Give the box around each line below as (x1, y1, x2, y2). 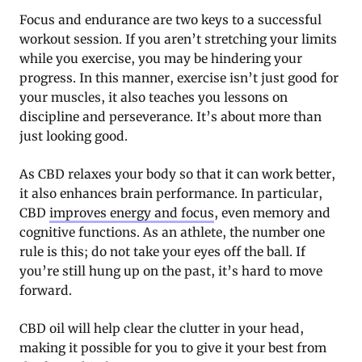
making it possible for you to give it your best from (19, 340, 326, 356)
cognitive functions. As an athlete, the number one (19, 225, 325, 241)
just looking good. (19, 128, 128, 145)
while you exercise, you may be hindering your (19, 51, 302, 67)
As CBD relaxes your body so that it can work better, (19, 166, 335, 183)
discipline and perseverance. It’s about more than (19, 109, 322, 125)
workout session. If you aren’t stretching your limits (19, 32, 337, 48)
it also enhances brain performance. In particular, (19, 186, 322, 202)
